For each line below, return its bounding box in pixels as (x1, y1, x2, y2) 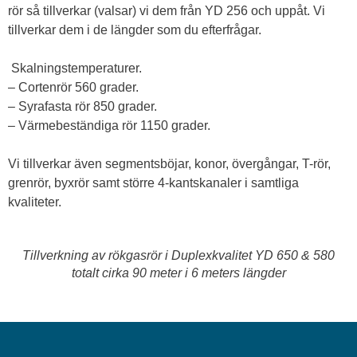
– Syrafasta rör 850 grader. (8, 100, 157, 113)
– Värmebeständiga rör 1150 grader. (8, 119, 210, 132)
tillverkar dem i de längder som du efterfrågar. (8, 23, 261, 37)
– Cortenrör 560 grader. (8, 80, 139, 94)
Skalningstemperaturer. (11, 61, 142, 75)
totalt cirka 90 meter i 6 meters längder (71, 266, 286, 280)
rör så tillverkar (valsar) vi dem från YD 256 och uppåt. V (8, 4, 322, 18)
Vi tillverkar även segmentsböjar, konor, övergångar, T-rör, (8, 157, 331, 171)
